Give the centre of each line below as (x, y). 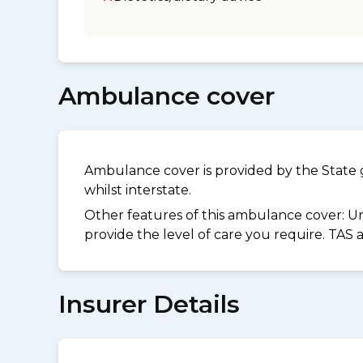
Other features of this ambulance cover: (216, 215)
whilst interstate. (138, 190)
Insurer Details (149, 304)
